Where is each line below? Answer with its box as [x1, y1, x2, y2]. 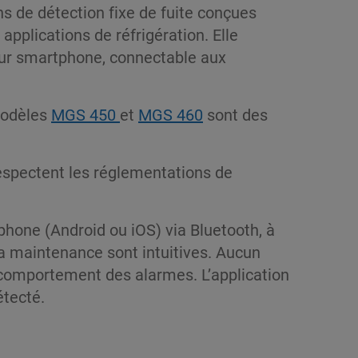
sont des [203, 103, 268, 125]
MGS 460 [138, 103, 203, 125]
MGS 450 [51, 103, 120, 125]
